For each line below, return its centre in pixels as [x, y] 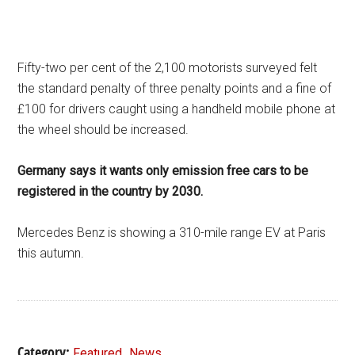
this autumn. [51, 253]
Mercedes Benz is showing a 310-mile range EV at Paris [172, 233]
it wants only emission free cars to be [204, 171]
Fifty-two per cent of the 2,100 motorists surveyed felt [168, 68]
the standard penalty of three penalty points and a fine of [175, 88]
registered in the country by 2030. [111, 191]
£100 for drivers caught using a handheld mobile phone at [177, 109]
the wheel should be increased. [103, 130]
